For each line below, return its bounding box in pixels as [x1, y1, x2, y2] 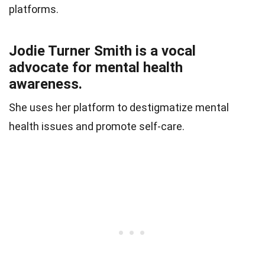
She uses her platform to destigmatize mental [9, 101, 229, 114]
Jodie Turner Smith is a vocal [9, 43, 196, 60]
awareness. [9, 76, 82, 93]
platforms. [9, 3, 59, 16]
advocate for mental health [9, 59, 183, 76]
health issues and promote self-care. [9, 120, 185, 133]
